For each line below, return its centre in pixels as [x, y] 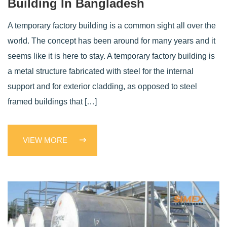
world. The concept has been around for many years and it [111, 41]
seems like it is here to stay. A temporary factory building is [111, 56]
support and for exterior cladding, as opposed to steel [102, 86]
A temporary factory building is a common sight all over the [112, 25]
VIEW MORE [46, 140]
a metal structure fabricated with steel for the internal [101, 71]
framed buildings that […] [52, 101]
